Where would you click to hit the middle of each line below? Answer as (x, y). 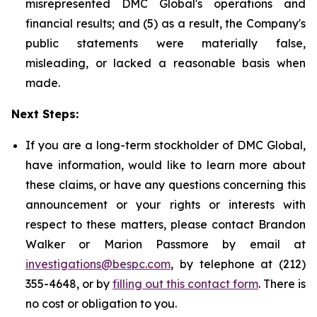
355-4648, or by (69, 284)
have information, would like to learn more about (166, 165)
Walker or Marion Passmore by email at (166, 244)
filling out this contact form (185, 284)
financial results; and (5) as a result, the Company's (166, 23)
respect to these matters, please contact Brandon (166, 224)
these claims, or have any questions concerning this (166, 185)
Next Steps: (45, 114)
